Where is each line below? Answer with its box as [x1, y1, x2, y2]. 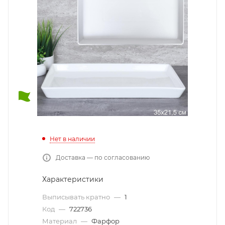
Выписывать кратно [42, 192, 111, 201]
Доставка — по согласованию [56, 153, 150, 161]
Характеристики [42, 174, 103, 184]
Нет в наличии [50, 135, 95, 143]
